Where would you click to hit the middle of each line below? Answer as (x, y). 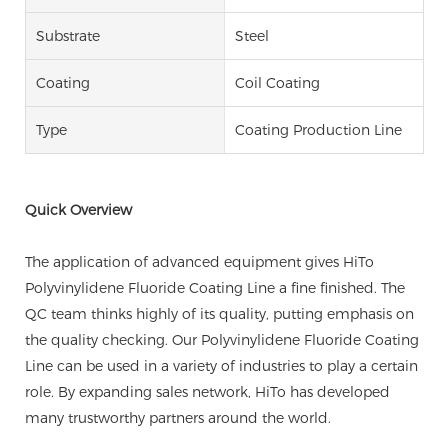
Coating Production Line (318, 130)
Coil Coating (277, 83)
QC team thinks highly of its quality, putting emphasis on (219, 314)
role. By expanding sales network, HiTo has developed (207, 392)
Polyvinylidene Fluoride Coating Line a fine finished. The (215, 288)
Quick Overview (78, 210)
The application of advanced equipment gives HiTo (199, 262)
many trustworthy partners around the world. (178, 418)
